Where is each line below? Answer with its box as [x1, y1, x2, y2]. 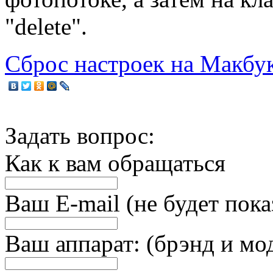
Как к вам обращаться [5, 150, 225, 177]
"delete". [5, 13, 87, 40]
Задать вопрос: [5, 122, 155, 149]
